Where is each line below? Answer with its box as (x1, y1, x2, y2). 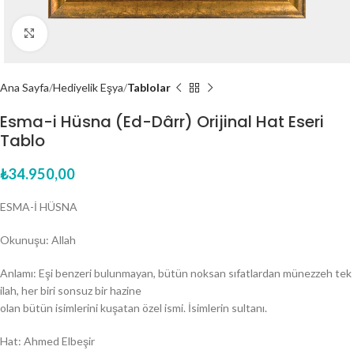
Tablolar (127, 81, 171, 94)
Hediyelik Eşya (53, 81, 123, 94)
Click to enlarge (47, 27, 122, 40)
